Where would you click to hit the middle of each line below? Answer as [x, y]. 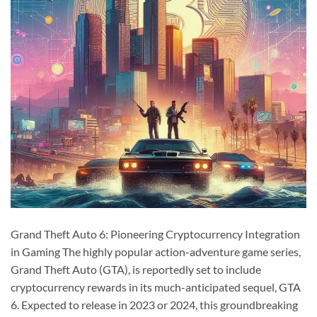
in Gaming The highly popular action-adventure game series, [156, 251]
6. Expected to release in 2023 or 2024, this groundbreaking [154, 304]
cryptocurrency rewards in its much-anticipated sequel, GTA [156, 287]
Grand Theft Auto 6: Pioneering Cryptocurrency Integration [155, 234]
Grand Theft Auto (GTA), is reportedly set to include [136, 269]
